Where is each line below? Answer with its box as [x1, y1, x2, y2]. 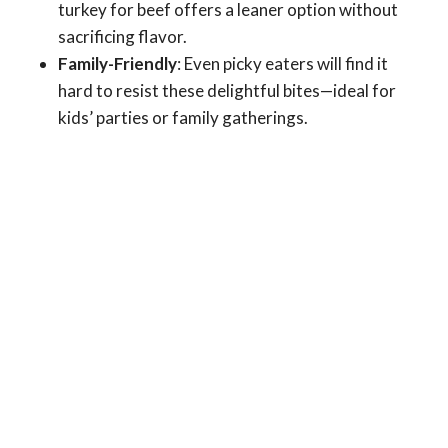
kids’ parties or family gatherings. [58, 107, 308, 129]
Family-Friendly [58, 53, 177, 75]
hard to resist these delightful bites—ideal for [58, 80, 396, 102]
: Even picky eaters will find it [177, 53, 388, 75]
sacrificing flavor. [58, 26, 187, 48]
